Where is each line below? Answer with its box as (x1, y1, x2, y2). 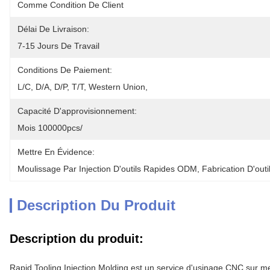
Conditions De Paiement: (17, 65, 112, 75)
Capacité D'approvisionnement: (17, 106, 137, 116)
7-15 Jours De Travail (17, 41, 99, 51)
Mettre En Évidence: (17, 147, 95, 157)
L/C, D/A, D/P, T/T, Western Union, (17, 82, 150, 92)
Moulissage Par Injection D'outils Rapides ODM (17, 164, 197, 174)
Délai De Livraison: (17, 24, 89, 34)
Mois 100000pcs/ (17, 123, 83, 133)
